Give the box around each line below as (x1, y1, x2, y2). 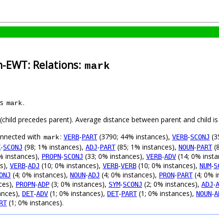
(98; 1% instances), (22, 142, 86, 152)
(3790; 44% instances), (97, 132, 172, 142)
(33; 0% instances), (83, 152, 146, 161)
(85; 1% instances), (115, 142, 178, 152)
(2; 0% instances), (142, 179, 201, 189)
